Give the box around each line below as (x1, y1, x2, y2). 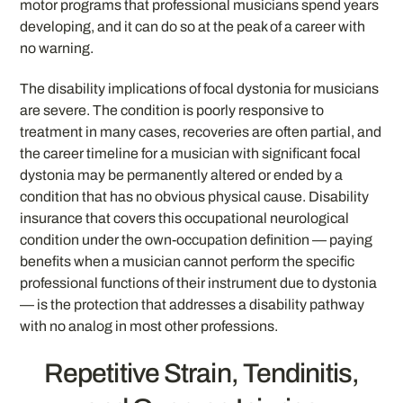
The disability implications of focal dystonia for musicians (20, 80, 380, 96)
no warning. (20, 40, 94, 57)
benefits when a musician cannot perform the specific (20, 253, 355, 269)
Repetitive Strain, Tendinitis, (43, 358, 359, 388)
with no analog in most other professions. (20, 318, 279, 334)
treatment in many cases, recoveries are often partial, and (20, 123, 382, 139)
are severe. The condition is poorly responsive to (20, 102, 325, 118)
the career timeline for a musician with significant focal (20, 145, 362, 161)
